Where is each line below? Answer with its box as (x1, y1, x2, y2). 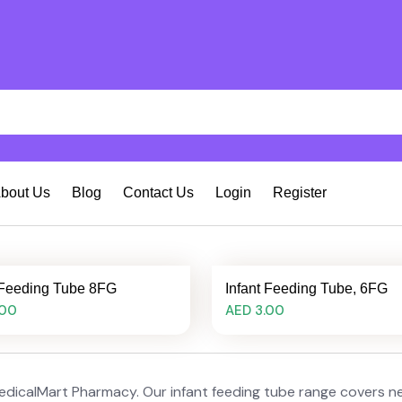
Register (273, 185, 327, 200)
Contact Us (123, 185, 194, 200)
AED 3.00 (225, 301, 284, 319)
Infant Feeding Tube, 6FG (225, 281, 388, 296)
